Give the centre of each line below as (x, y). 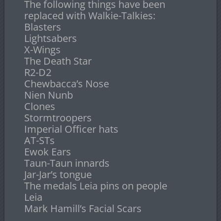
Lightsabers (50, 38)
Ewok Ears (47, 152)
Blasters (42, 27)
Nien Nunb (48, 95)
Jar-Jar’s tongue (58, 175)
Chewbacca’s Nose (66, 84)
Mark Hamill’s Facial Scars (83, 209)
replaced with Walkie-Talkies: (90, 16)
